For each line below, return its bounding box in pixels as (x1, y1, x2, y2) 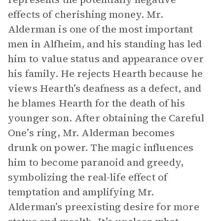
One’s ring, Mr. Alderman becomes (8, 126, 175, 140)
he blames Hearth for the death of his (8, 96, 185, 110)
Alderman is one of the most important (8, 22, 193, 36)
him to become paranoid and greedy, (8, 155, 184, 169)
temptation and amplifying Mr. (8, 185, 154, 199)
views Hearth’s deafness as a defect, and (8, 81, 201, 95)
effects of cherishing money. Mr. (8, 7, 163, 21)
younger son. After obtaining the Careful (8, 111, 204, 125)
